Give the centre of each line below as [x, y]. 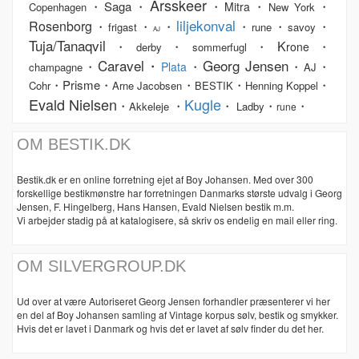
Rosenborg [61, 26]
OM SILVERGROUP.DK [101, 266]
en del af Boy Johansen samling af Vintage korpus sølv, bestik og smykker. [177, 315]
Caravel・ [130, 66]
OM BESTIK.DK [74, 145]
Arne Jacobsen [147, 86]
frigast [123, 27]
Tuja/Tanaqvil [67, 46]
